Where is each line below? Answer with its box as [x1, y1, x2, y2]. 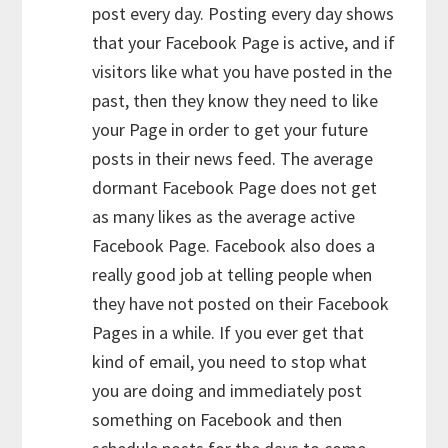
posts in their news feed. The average [92, 146, 374, 170]
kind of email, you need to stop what [92, 349, 368, 373]
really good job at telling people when [92, 262, 373, 286]
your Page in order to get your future [92, 117, 369, 141]
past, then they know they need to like [92, 88, 379, 112]
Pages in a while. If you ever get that [92, 320, 365, 344]
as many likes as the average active [92, 204, 356, 228]
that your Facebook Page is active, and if [92, 30, 396, 54]
